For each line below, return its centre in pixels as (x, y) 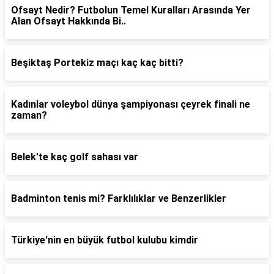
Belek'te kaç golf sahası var (75, 157)
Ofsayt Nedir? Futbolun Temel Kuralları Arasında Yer (131, 10)
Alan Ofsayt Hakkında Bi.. (68, 21)
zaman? (29, 115)
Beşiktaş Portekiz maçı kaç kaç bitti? (97, 63)
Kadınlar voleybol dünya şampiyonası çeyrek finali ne (131, 104)
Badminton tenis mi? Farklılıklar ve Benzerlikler (119, 198)
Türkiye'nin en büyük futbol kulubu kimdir (105, 240)
